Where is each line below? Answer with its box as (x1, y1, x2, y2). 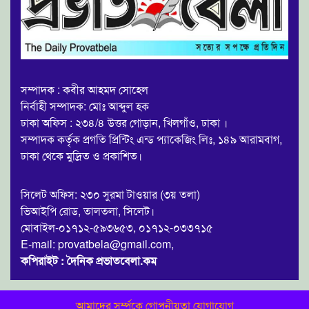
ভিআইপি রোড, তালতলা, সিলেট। (21, 203, 154, 219)
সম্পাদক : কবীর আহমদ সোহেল (21, 81, 148, 98)
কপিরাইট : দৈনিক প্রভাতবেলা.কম (21, 252, 157, 269)
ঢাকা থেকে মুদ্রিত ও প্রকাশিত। (21, 148, 142, 164)
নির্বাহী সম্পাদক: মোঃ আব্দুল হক (21, 98, 149, 114)
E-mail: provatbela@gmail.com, (21, 236, 174, 252)
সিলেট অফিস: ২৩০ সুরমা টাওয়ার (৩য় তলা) (21, 186, 200, 203)
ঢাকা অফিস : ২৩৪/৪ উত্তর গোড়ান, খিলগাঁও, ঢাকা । (21, 114, 228, 131)
